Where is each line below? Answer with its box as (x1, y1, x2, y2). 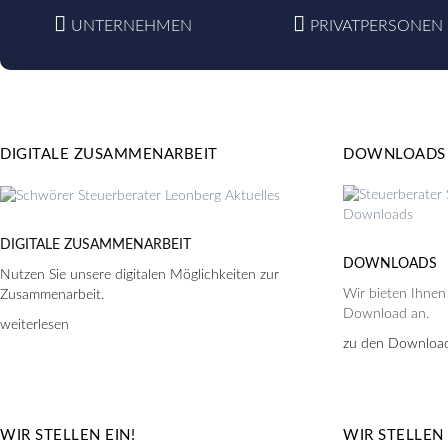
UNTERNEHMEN (70, 18, 192, 34)
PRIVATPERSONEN (309, 18, 443, 34)
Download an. (343, 307, 429, 321)
